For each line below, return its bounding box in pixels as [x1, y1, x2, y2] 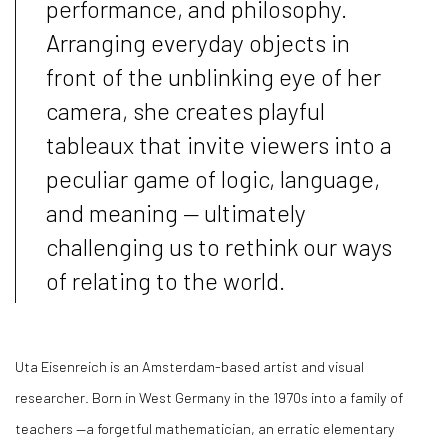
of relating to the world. [46, 266, 285, 296]
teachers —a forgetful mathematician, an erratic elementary [15, 419, 395, 438]
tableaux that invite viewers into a [46, 130, 392, 160]
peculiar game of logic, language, [46, 164, 380, 194]
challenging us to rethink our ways [46, 232, 392, 262]
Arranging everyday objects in [46, 28, 350, 58]
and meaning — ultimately [46, 198, 306, 228]
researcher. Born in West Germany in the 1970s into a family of [15, 388, 403, 407]
